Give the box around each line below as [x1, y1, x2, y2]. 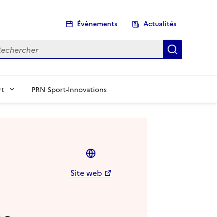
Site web [70, 167, 103, 178]
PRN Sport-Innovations [31, 84, 107, 94]
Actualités [143, 18, 176, 29]
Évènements [77, 18, 117, 29]
